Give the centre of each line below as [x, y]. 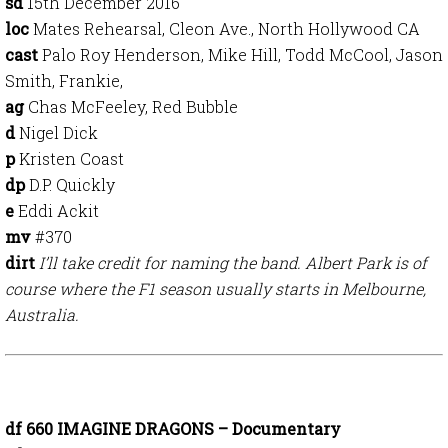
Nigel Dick [58, 132]
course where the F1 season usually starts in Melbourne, [215, 288]
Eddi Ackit [58, 210]
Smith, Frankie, [64, 80]
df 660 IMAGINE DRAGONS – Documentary [173, 428]
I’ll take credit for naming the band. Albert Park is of [233, 262]
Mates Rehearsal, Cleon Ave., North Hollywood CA [226, 28]
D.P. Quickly [72, 184]
